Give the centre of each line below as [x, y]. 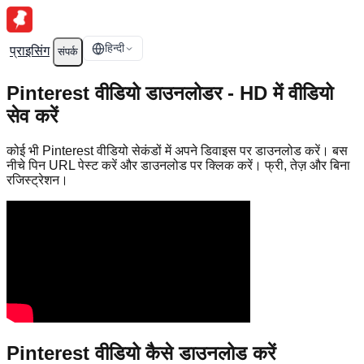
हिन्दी [115, 48]
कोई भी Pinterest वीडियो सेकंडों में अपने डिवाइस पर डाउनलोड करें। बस [177, 151]
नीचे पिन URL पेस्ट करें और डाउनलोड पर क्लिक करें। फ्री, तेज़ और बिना [178, 166]
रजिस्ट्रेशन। [37, 180]
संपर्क [68, 51]
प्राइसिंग [30, 50]
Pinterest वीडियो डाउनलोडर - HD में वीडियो [170, 93]
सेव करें [32, 116]
